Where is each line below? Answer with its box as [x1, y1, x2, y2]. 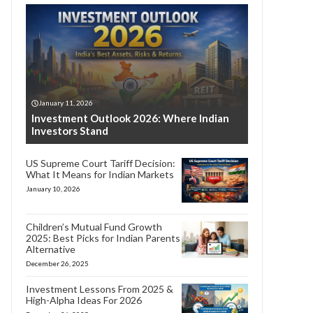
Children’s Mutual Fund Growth [26, 220, 162, 233]
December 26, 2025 [26, 259, 89, 268]
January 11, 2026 [38, 99, 93, 107]
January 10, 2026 [26, 184, 80, 193]
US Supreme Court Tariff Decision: [26, 157, 175, 169]
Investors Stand [31, 124, 108, 137]
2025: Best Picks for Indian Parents [26, 231, 180, 244]
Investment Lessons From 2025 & [26, 282, 173, 295]
